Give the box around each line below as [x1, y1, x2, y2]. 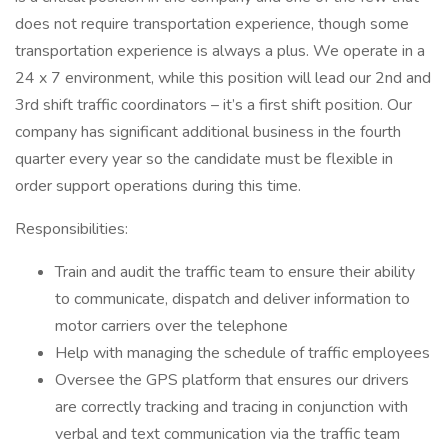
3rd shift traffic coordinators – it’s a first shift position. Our [15, 94, 412, 116]
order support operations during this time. [15, 175, 301, 197]
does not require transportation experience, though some [15, 13, 409, 35]
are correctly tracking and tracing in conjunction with [55, 396, 408, 418]
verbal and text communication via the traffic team [55, 423, 400, 445]
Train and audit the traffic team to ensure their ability [55, 261, 415, 283]
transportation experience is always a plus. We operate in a [15, 40, 425, 62]
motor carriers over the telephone [55, 315, 288, 337]
